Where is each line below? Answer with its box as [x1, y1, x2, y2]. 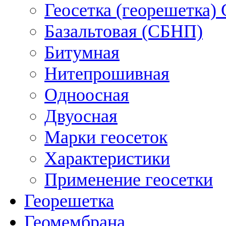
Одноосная [44, 84, 129, 105]
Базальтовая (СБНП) [44, 21, 203, 41]
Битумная [44, 42, 120, 63]
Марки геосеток [44, 127, 167, 147]
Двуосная [44, 105, 118, 126]
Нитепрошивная [44, 63, 169, 84]
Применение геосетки [44, 169, 213, 190]
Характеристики [44, 148, 170, 168]
